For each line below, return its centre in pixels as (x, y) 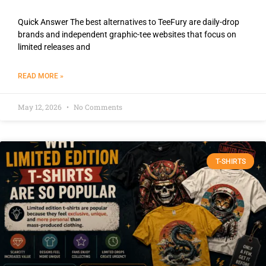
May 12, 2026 (41, 107)
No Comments (97, 107)
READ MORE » (41, 76)
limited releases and (54, 47)
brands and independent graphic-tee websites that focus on (127, 35)
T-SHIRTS (230, 161)
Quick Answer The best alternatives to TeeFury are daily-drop (129, 22)
